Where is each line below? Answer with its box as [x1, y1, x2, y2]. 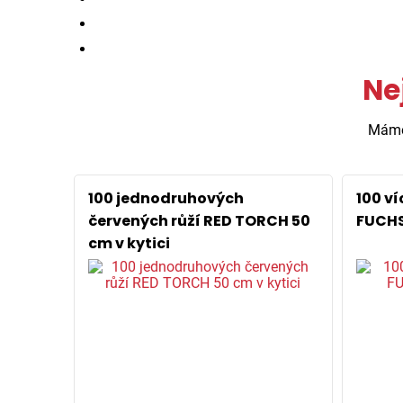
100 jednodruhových [88, 188, 244, 209]
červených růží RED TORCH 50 [88, 210, 310, 231]
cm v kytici [88, 233, 170, 254]
